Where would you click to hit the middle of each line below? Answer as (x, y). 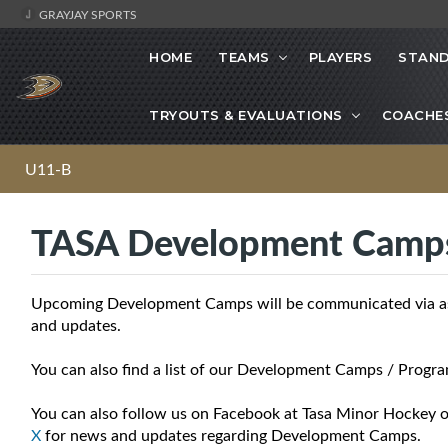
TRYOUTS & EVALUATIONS (246, 115)
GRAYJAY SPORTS (86, 14)
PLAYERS (340, 57)
